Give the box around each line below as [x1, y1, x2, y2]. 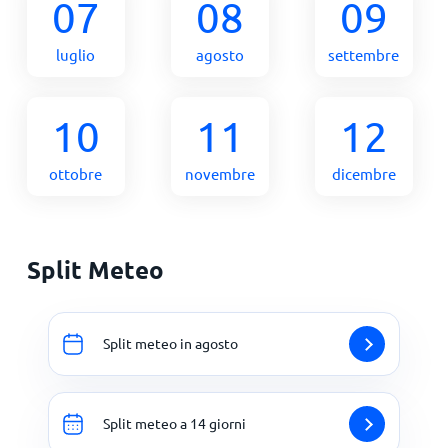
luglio [56, 44, 96, 64]
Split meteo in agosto [103, 334, 238, 353]
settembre [328, 44, 400, 64]
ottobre [49, 163, 103, 183]
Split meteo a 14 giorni [103, 414, 246, 433]
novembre [184, 163, 255, 183]
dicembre [331, 163, 396, 183]
